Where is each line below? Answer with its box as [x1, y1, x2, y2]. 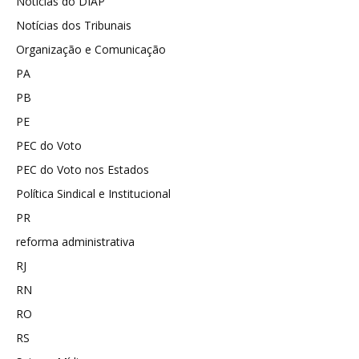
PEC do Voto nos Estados [16, 161, 149, 177]
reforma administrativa [16, 233, 135, 249]
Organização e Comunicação [16, 41, 166, 57]
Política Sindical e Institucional [16, 185, 171, 201]
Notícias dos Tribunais [16, 17, 131, 33]
